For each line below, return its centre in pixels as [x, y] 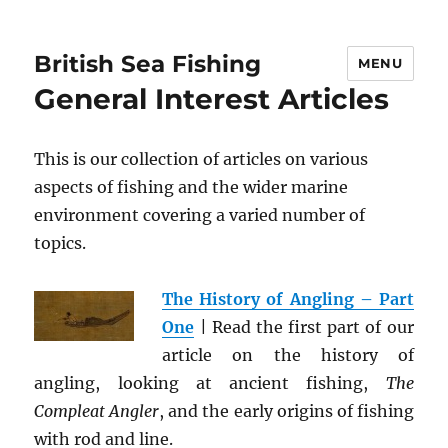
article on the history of [288, 355]
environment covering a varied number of [200, 215]
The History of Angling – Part [288, 299]
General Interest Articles [212, 99]
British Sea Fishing [148, 63]
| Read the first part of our [304, 327]
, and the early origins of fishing [286, 411]
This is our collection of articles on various [201, 159]
